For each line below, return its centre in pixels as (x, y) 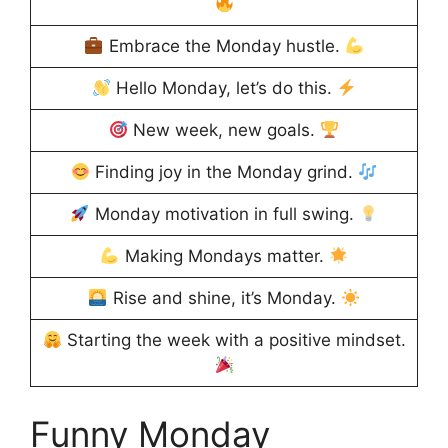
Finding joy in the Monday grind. (224, 172)
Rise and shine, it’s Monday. (224, 298)
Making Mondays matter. (224, 256)
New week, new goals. (224, 130)
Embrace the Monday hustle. (224, 46)
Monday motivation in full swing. (224, 214)
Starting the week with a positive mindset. (233, 340)
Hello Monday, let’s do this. (224, 88)
